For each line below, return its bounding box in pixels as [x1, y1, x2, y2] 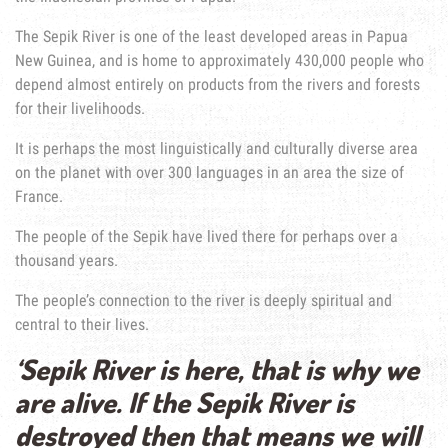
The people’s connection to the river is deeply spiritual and [15, 291, 392, 311]
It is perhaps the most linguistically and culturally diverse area [15, 139, 418, 159]
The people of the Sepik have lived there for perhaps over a [15, 227, 398, 247]
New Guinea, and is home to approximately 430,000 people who [15, 51, 424, 71]
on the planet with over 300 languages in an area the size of [15, 163, 404, 183]
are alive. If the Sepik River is [15, 384, 354, 421]
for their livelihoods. [15, 99, 145, 119]
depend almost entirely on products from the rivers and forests [15, 75, 420, 95]
